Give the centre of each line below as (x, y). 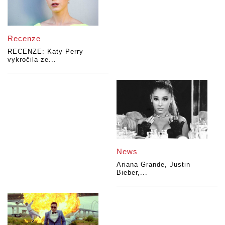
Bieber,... (132, 173)
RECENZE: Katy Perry (45, 51)
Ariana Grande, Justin (154, 165)
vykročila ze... (32, 59)
